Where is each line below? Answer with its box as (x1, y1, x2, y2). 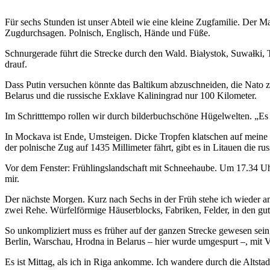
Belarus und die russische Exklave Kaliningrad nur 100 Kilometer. (5, 90, 257, 101)
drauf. (5, 58, 27, 69)
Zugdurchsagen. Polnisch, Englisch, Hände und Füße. (5, 27, 210, 38)
